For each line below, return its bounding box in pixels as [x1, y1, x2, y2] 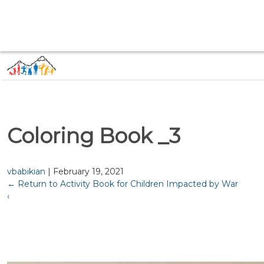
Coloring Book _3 [7, 123, 180, 148]
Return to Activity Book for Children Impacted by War [15, 179, 238, 189]
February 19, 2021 [53, 166, 124, 177]
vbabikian [7, 166, 45, 177]
